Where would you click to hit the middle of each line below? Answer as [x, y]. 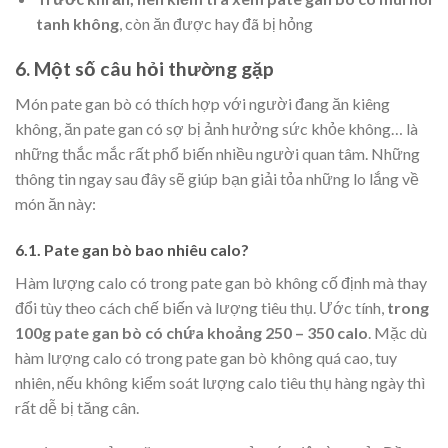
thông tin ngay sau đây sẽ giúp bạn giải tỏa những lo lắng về [217, 178]
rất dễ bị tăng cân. [77, 407]
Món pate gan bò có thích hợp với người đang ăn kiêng [202, 103]
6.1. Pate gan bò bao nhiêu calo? [132, 249]
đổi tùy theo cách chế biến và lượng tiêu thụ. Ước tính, [201, 307]
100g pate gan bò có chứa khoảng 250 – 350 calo [191, 332]
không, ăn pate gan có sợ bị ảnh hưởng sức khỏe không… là [216, 128]
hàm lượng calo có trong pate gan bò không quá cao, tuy [206, 357]
